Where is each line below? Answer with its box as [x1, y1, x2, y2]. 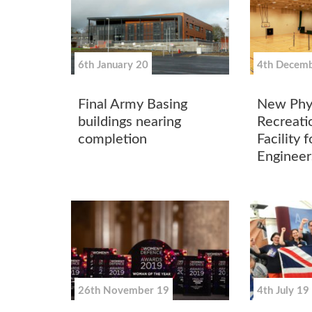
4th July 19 [256, 285, 309, 296]
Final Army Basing [78, 97, 187, 111]
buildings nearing [78, 114, 181, 129]
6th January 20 [78, 60, 148, 71]
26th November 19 [78, 285, 169, 296]
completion [78, 132, 147, 146]
